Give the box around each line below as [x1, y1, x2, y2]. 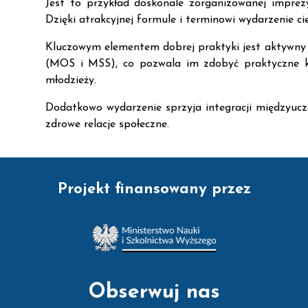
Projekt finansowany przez [57, 181, 251, 197]
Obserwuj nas [88, 282, 220, 303]
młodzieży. [45, 75, 96, 86]
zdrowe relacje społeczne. [45, 119, 169, 130]
